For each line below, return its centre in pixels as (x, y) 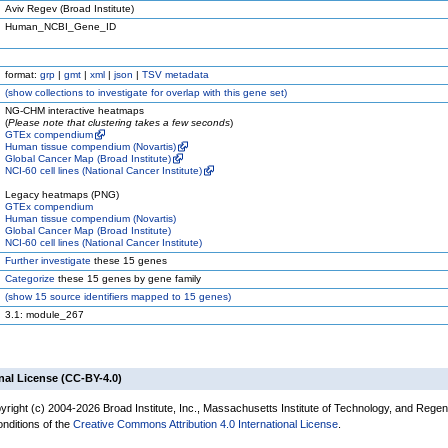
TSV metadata (175, 74)
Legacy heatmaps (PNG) (62, 194)
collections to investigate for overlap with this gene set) (159, 92)
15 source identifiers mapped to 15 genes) (131, 296)
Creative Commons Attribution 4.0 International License (205, 424)
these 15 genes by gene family (128, 278)
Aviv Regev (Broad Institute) (69, 8)
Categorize (30, 278)
